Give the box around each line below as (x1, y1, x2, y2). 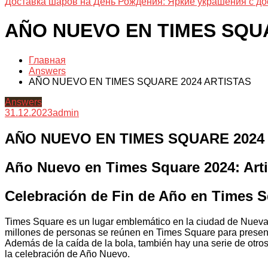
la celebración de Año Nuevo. (5, 248, 130, 259)
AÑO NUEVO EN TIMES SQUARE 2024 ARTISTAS (29, 76, 251, 87)
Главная (29, 54, 66, 65)
